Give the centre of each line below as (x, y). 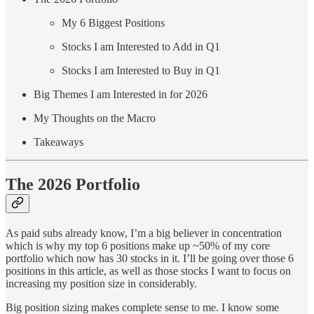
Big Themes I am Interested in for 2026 (121, 95)
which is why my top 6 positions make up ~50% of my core (138, 246)
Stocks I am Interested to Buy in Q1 (141, 71)
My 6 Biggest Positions (113, 23)
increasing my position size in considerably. (101, 284)
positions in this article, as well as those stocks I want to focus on (148, 271)
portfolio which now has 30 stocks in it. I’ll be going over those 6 (150, 259)
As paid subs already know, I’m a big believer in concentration (144, 233)
